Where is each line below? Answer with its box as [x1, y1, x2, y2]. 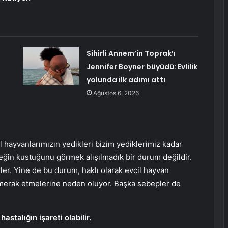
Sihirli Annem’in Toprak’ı [86, 48, 176, 59]
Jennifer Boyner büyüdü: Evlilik [86, 62, 197, 72]
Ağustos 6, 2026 [93, 89, 139, 97]
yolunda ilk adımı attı [86, 75, 165, 85]
